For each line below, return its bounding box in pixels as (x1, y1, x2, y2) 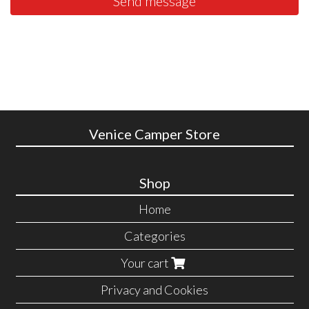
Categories (123, 228, 186, 243)
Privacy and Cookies (101, 281, 208, 297)
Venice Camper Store (89, 126, 220, 143)
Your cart (121, 255, 171, 270)
